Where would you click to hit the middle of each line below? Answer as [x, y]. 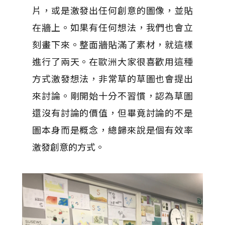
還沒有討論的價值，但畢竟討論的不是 [113, 113]
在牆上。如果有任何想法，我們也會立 [113, 27]
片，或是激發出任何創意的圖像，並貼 [113, 10]
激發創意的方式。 [68, 147]
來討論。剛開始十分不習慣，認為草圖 [113, 95]
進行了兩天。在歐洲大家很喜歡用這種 [113, 61]
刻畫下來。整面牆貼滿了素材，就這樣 [113, 44]
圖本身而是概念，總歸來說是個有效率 [113, 130]
